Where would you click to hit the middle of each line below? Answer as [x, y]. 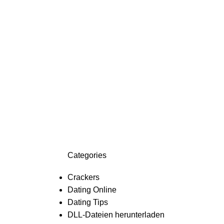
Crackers [83, 177]
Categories [87, 155]
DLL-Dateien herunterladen [116, 215]
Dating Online [92, 190]
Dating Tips [87, 202]
